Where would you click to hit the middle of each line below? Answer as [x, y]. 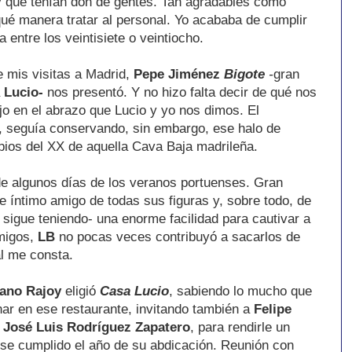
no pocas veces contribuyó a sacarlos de [178, 236]
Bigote [246, 73]
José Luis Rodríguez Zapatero [97, 326]
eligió [81, 290]
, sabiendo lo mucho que [240, 290]
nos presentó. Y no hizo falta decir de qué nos [182, 92]
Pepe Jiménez [177, 73]
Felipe [273, 308]
